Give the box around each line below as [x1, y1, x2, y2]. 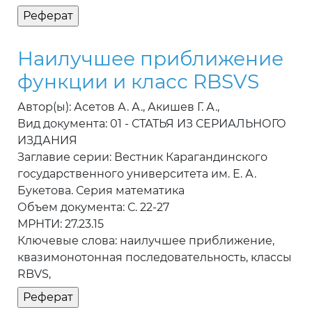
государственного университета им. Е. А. [17, 167, 256, 181]
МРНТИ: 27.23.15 [17, 217, 104, 231]
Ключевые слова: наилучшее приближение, [17, 234, 274, 248]
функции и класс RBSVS [17, 70, 259, 94]
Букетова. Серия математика [17, 184, 185, 198]
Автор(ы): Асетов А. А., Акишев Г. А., [17, 100, 219, 114]
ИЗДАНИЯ [17, 134, 77, 148]
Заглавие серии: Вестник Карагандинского [17, 150, 267, 164]
